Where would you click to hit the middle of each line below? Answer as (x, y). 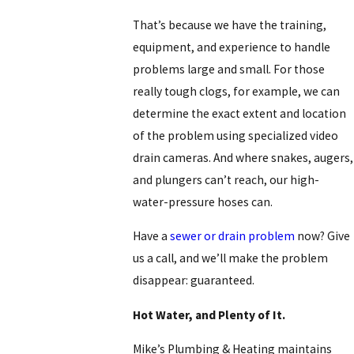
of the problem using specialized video (236, 135)
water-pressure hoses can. (203, 201)
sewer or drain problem (233, 236)
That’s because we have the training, (230, 24)
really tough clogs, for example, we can (237, 91)
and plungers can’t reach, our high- (226, 179)
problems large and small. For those (229, 69)
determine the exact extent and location (240, 113)
